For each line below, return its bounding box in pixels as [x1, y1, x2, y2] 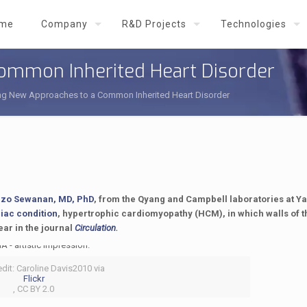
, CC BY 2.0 [13, 284, 55, 294]
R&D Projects [122, 19, 186, 29]
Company [41, 19, 88, 29]
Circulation [74, 223, 116, 233]
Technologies [221, 19, 286, 29]
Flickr [23, 273, 45, 284]
